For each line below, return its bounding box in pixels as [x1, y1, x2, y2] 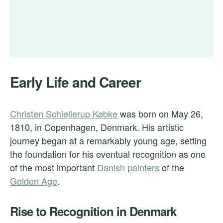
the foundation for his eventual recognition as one [10, 147, 206, 161]
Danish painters [97, 161, 159, 174]
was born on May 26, [117, 107, 203, 120]
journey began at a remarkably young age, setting [10, 134, 207, 147]
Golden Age [10, 174, 57, 188]
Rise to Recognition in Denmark [10, 203, 176, 220]
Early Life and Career [10, 72, 141, 93]
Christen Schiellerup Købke [10, 107, 117, 120]
